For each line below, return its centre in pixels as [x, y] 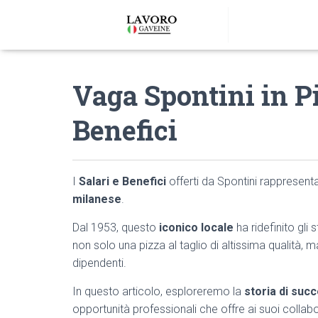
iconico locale [196, 227]
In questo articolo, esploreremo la [158, 291]
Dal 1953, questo [116, 227]
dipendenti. [99, 263]
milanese [97, 199]
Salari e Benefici [122, 181]
